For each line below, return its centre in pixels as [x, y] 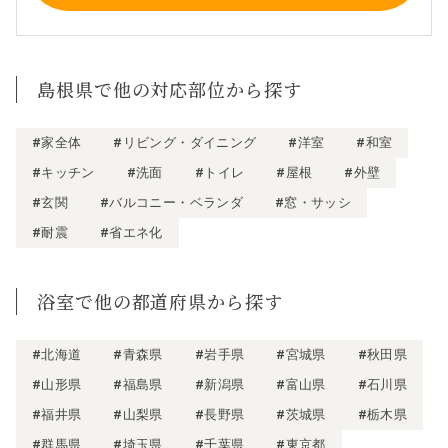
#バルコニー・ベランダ [171, 202]
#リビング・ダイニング [185, 142]
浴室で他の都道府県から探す [160, 300]
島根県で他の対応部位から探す [169, 88]
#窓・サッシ [313, 202]
